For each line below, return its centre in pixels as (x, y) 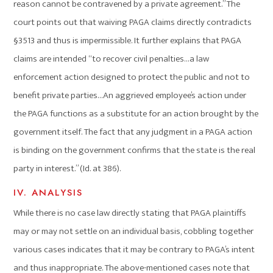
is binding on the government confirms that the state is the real (135, 151)
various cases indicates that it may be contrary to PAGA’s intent (134, 250)
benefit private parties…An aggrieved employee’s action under (130, 96)
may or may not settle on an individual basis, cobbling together (134, 232)
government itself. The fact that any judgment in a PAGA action (133, 132)
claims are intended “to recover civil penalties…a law (112, 59)
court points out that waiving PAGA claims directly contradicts (133, 23)
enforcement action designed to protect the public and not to (132, 77)
